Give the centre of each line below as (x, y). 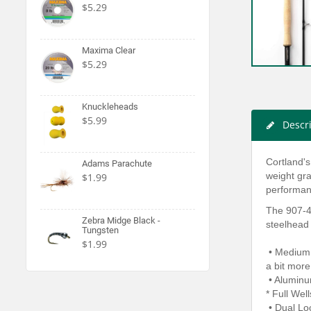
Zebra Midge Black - (121, 220)
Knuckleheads (110, 107)
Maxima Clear (109, 50)
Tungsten (100, 230)
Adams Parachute (117, 163)
